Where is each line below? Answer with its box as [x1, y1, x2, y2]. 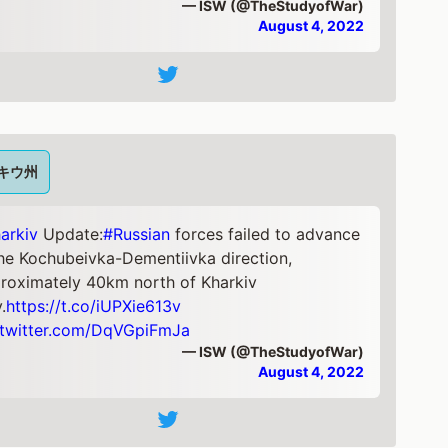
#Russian [103, 223, 170, 244]
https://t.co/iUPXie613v [6, 295, 181, 316]
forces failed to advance [170, 223, 360, 244]
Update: [38, 223, 103, 244]
